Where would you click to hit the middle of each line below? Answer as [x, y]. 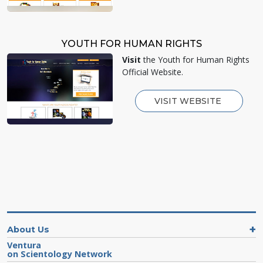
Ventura [24, 245]
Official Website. [153, 72]
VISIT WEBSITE [189, 101]
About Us [28, 230]
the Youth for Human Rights [195, 60]
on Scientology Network [60, 254]
